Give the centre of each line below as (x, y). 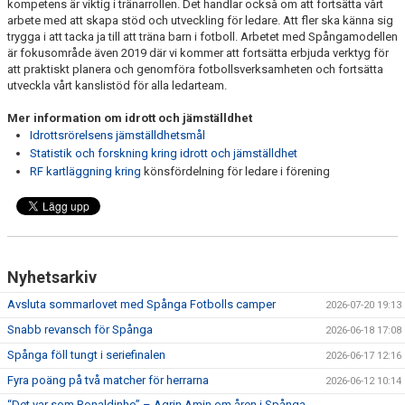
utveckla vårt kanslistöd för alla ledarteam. (117, 85)
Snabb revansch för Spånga (80, 330)
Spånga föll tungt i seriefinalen (86, 355)
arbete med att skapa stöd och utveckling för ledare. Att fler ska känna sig (200, 20)
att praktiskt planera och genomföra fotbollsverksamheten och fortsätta (195, 69)
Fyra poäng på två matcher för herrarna (108, 380)
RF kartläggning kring (87, 171)
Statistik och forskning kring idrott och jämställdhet (164, 153)
